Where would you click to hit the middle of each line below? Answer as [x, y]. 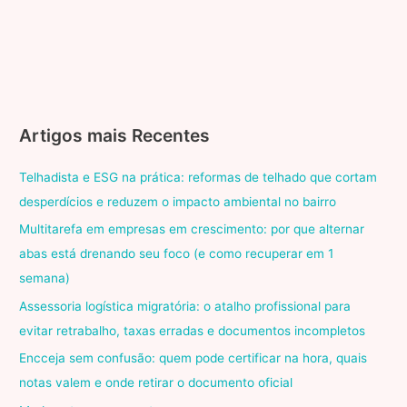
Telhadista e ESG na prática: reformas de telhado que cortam [199, 177]
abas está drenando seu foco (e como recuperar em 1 [177, 254]
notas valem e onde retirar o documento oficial [156, 383]
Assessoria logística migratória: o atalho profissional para [185, 306]
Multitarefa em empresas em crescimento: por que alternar [192, 229]
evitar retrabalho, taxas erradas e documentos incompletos [193, 330]
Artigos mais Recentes [115, 135]
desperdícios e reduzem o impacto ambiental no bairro [178, 201]
